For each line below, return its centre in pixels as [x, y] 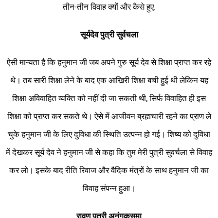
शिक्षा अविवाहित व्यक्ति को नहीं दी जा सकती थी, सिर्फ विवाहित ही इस [109, 99]
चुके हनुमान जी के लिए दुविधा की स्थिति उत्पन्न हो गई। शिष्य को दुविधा [109, 135]
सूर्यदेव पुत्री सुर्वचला [109, 35]
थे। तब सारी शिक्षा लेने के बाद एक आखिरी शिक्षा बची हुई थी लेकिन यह [109, 81]
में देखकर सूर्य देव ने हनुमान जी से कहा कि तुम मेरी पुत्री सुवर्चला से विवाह [109, 153]
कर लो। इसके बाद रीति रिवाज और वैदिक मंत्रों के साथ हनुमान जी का [109, 171]
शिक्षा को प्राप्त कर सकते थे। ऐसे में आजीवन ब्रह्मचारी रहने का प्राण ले [109, 117]
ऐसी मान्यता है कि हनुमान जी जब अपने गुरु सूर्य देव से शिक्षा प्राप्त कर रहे [109, 63]
